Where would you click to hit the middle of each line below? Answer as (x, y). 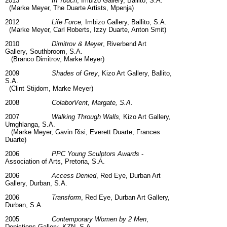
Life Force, (68, 22)
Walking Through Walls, (86, 117)
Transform (66, 198)
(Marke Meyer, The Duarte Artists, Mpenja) (69, 8)
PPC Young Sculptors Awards (96, 154)
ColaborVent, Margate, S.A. (92, 103)
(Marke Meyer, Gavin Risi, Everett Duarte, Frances (83, 132)
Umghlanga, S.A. (31, 125)
